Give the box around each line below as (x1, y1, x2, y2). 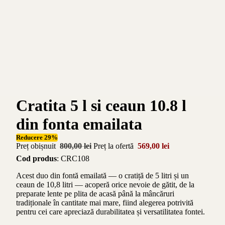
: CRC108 (57, 154, 89, 163)
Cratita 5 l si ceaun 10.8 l (16, 96, 186, 115)
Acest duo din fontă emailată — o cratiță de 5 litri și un (16, 171, 189, 180)
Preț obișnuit (16, 142, 58, 150)
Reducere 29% (16, 134, 58, 141)
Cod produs (16, 154, 57, 163)
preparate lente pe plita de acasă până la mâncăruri (16, 189, 174, 198)
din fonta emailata (16, 115, 142, 133)
